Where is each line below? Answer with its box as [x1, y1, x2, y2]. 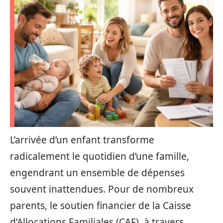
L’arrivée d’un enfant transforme [10, 133, 154, 146]
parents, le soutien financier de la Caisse [10, 199, 191, 212]
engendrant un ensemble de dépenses [10, 166, 185, 179]
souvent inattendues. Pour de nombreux [10, 183, 194, 196]
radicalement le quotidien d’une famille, [10, 150, 189, 163]
